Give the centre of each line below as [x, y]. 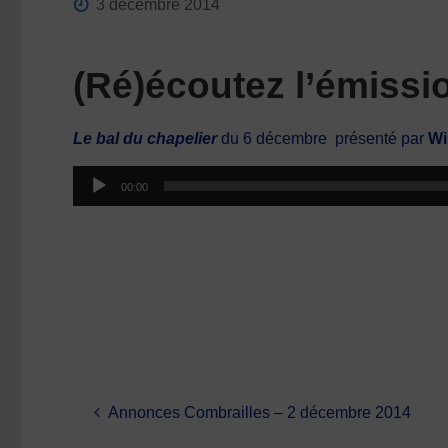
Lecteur [99, 175]
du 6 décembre [272, 138]
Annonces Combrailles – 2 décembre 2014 [260, 412]
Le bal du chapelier [145, 138]
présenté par [382, 138]
